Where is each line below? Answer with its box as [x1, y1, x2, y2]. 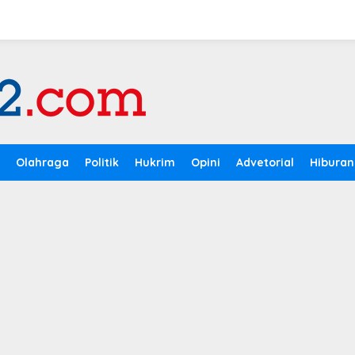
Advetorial [236, 155, 294, 170]
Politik [85, 155, 119, 170]
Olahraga [16, 155, 69, 170]
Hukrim [135, 155, 175, 170]
